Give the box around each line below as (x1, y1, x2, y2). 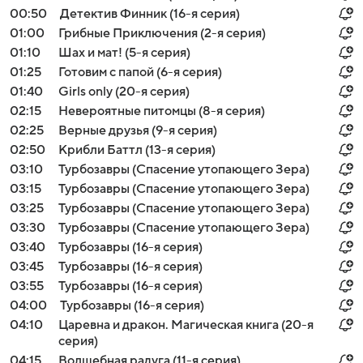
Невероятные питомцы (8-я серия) (58, 104, 265, 118)
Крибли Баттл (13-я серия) (58, 143, 216, 157)
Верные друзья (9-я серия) (58, 123, 217, 138)
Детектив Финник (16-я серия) (60, 6, 240, 21)
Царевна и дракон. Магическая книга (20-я (58, 318, 314, 332)
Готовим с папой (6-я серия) (58, 65, 222, 79)
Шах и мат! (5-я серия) (58, 45, 190, 60)
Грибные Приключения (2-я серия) (58, 26, 266, 41)
